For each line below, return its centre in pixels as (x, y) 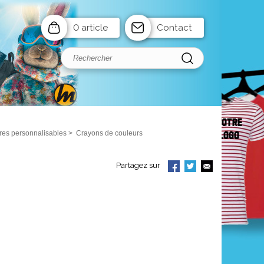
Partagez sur (138, 165)
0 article (90, 28)
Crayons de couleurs (109, 133)
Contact (174, 28)
